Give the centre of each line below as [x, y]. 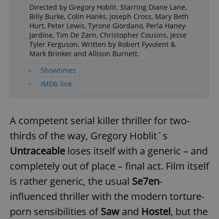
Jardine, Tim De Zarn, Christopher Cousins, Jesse [108, 35]
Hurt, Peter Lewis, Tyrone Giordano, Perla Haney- [109, 25]
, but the [189, 211]
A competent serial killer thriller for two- [100, 120]
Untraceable [37, 151]
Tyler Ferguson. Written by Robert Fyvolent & [102, 44]
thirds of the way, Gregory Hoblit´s [89, 135]
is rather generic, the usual [71, 181]
